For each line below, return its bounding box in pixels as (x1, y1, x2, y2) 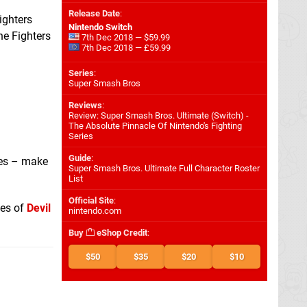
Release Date (69, 8, 120, 19)
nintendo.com (69, 206, 121, 216)
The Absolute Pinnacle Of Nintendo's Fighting (69, 121, 242, 131)
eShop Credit (95, 228, 147, 238)
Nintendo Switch (69, 22, 132, 32)
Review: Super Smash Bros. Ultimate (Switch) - (69, 110, 249, 121)
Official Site (69, 195, 114, 206)
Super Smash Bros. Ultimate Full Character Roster (69, 163, 260, 173)
